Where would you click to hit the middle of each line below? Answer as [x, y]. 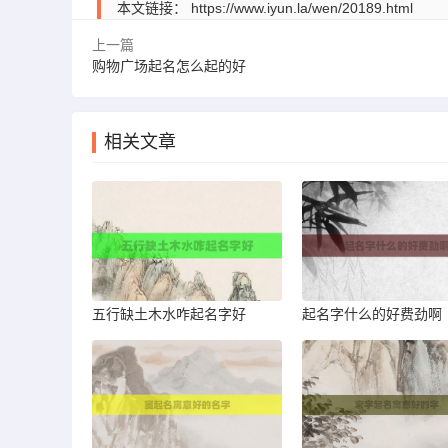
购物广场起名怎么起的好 [169, 66]
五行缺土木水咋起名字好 [169, 314]
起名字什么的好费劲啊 [372, 314]
